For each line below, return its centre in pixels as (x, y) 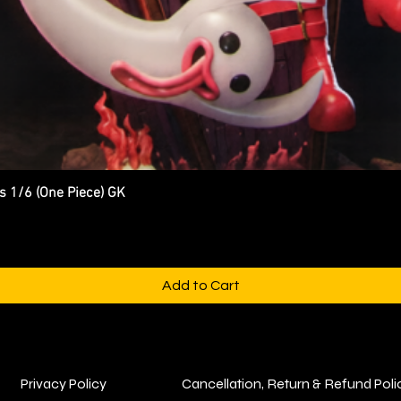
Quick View (200, 192)
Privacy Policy (63, 383)
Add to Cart (200, 285)
